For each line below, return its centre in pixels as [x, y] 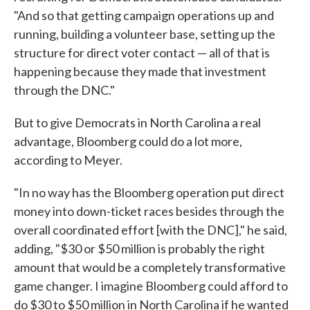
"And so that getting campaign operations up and [144, 15]
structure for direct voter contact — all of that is [142, 53]
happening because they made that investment [140, 71]
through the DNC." [64, 90]
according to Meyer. [68, 160]
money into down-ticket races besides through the [149, 211]
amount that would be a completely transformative [150, 267]
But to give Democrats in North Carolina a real [137, 122]
